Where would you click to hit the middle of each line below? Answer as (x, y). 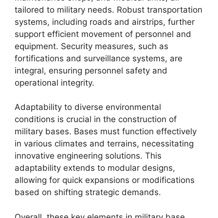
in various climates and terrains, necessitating (104, 144)
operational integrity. (54, 82)
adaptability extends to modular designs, (95, 168)
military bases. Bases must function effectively (106, 131)
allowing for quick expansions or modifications (105, 180)
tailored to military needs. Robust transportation (109, 9)
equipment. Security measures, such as (91, 46)
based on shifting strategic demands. (88, 192)
